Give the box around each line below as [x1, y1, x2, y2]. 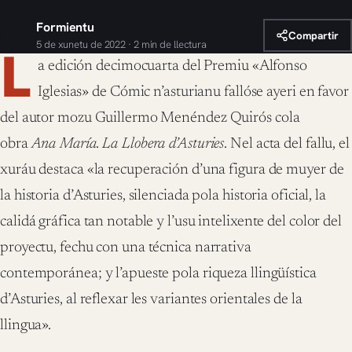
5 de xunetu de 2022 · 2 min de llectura [36, 38, 207, 52]
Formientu [36, 19, 95, 36]
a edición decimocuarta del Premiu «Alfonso [38, 59, 307, 75]
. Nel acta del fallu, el [224, 137, 350, 152]
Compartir [288, 27, 339, 42]
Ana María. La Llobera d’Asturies [31, 137, 225, 152]
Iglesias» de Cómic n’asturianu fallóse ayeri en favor [38, 85, 349, 101]
